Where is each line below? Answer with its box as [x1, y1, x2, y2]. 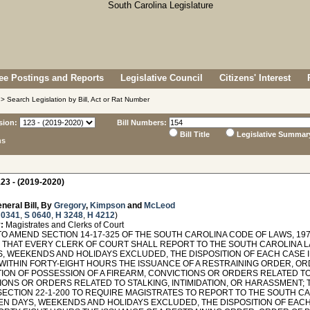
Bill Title [180, 130, 210, 138]
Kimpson [90, 201, 125, 210]
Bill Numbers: [117, 118, 167, 127]
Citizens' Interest [219, 73, 291, 83]
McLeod [144, 201, 175, 210]
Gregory [54, 201, 86, 210]
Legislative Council [120, 73, 203, 83]
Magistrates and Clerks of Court [3, 220, 124, 230]
